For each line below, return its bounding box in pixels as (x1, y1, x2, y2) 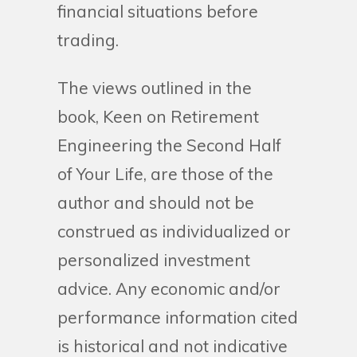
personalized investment (57, 249, 250, 271)
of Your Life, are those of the (57, 163, 273, 185)
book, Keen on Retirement (57, 106, 259, 127)
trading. (57, 29, 119, 51)
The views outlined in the (57, 77, 252, 99)
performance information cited (57, 307, 298, 328)
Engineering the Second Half (57, 135, 281, 156)
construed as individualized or (57, 221, 291, 242)
